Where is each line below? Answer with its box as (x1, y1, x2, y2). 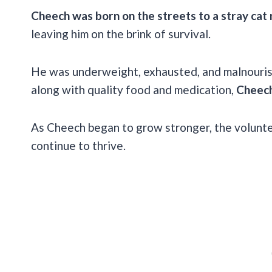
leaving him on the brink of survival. (31, 27, 213, 41)
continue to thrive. (31, 138, 128, 153)
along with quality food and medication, (31, 83, 236, 97)
